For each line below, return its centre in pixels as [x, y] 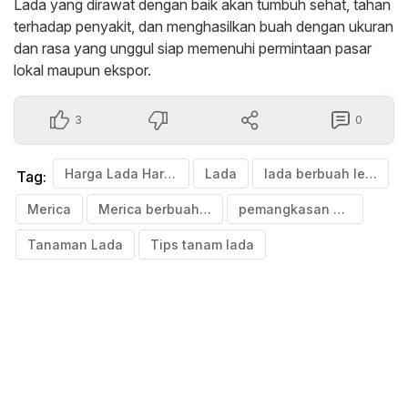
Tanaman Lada [75, 244]
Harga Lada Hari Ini [170, 173]
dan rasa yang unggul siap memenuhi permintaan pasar [193, 48]
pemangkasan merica [339, 209]
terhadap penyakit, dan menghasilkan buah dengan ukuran [204, 26]
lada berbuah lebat [371, 173]
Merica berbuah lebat [205, 209]
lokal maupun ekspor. [82, 70]
